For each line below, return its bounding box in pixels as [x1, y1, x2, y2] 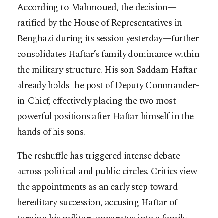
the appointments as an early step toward [17, 180, 178, 195]
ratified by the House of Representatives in [17, 16, 182, 31]
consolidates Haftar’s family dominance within [17, 47, 200, 62]
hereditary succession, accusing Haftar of [17, 196, 177, 210]
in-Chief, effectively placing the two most [17, 94, 176, 109]
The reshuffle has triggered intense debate [17, 149, 180, 163]
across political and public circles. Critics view [17, 164, 197, 179]
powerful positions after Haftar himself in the [17, 109, 194, 124]
